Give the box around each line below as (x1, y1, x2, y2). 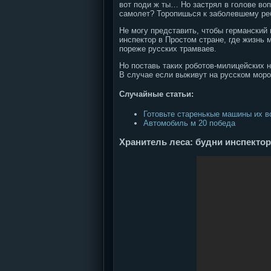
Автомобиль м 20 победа (143, 118, 235, 128)
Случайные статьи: (119, 90, 194, 99)
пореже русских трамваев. (119, 44, 217, 53)
